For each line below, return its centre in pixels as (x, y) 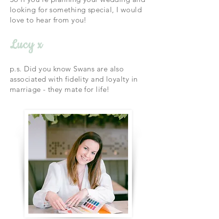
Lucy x (26, 45)
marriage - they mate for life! (60, 89)
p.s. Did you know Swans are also (67, 69)
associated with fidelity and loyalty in (74, 79)
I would (129, 10)
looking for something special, (63, 10)
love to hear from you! (48, 20)
